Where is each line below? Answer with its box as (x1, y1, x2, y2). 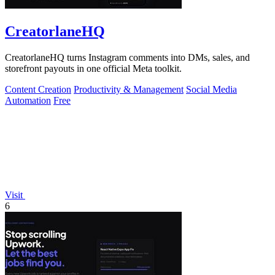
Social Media (186, 83, 237, 95)
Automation (5, 95, 51, 106)
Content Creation (5, 83, 71, 95)
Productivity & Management (74, 83, 184, 95)
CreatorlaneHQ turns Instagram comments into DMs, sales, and (5, 52, 250, 63)
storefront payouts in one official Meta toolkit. (5, 63, 182, 74)
